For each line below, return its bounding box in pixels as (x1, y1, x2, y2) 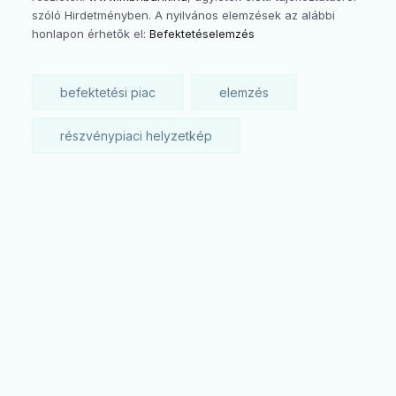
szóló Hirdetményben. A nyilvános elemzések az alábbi (32, 8, 335, 23)
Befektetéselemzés (149, 27, 255, 42)
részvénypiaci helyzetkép (60, 127, 212, 143)
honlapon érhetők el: (32, 27, 149, 42)
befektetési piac (60, 84, 156, 100)
